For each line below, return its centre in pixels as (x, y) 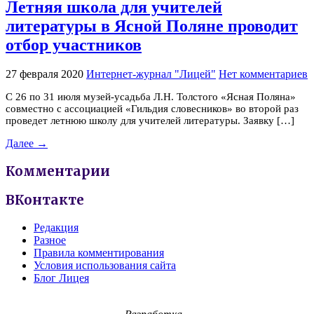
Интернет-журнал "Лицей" (151, 74)
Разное (50, 240)
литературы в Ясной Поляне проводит (152, 26)
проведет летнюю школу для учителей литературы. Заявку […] (150, 120)
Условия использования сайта (105, 265)
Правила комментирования (99, 253)
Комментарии (58, 171)
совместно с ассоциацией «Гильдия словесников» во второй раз (152, 108)
